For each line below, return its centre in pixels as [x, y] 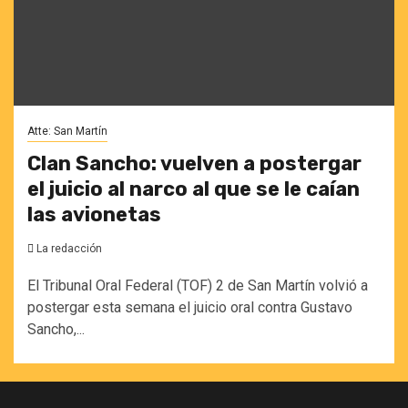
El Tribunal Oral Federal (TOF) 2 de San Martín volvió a [198, 286]
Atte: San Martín [67, 131]
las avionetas [94, 214]
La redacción [69, 249]
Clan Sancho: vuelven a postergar [194, 163]
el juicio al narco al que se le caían [194, 189]
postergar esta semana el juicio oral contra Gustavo [190, 307]
